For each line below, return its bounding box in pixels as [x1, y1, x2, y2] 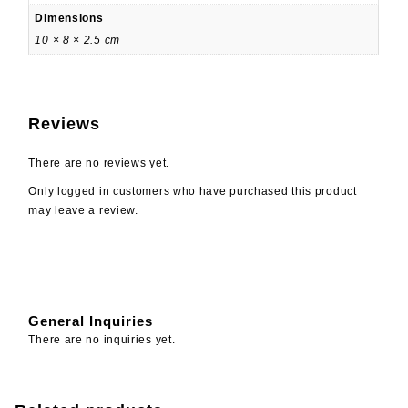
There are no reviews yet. [28, 157, 169, 169]
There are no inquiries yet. [28, 333, 176, 346]
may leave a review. [28, 204, 138, 217]
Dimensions [35, 11, 104, 25]
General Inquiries [28, 313, 154, 329]
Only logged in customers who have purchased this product [28, 185, 357, 198]
